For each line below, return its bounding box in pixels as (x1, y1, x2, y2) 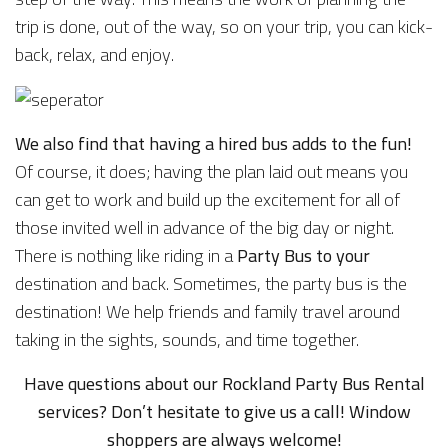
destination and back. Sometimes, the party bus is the (15, 267, 407, 301)
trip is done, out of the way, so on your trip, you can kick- (15, 9, 433, 43)
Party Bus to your (237, 239, 370, 273)
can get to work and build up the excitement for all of (15, 183, 400, 217)
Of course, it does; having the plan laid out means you (15, 155, 408, 189)
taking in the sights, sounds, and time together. (15, 323, 359, 357)
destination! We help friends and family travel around (15, 295, 400, 329)
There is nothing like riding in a (15, 239, 237, 273)
